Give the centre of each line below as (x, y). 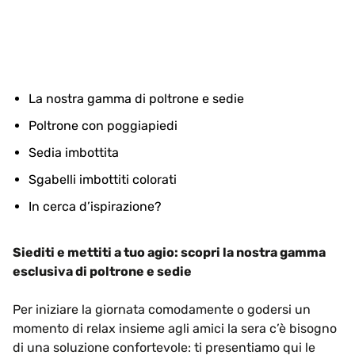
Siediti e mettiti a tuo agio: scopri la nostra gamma (169, 252)
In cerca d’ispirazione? (95, 206)
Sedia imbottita (74, 153)
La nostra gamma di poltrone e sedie (136, 99)
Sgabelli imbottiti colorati (103, 179)
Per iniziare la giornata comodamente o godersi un (162, 309)
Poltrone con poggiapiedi (103, 126)
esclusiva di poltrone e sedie (102, 271)
